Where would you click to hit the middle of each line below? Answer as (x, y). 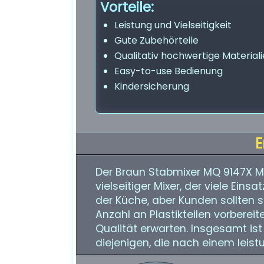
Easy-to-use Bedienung (169, 71)
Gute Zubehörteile (156, 40)
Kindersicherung (152, 86)
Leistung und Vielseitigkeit (173, 25)
